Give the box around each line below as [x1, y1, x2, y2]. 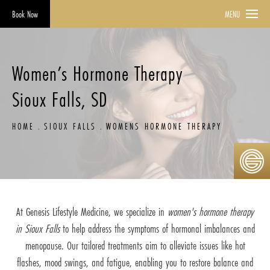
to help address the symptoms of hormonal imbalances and [59, 221, 255, 237]
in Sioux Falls [15, 221, 60, 237]
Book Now [12, 8, 38, 20]
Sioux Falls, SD [12, 85, 107, 113]
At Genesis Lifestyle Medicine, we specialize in [16, 204, 168, 220]
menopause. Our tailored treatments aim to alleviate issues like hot [25, 237, 245, 254]
